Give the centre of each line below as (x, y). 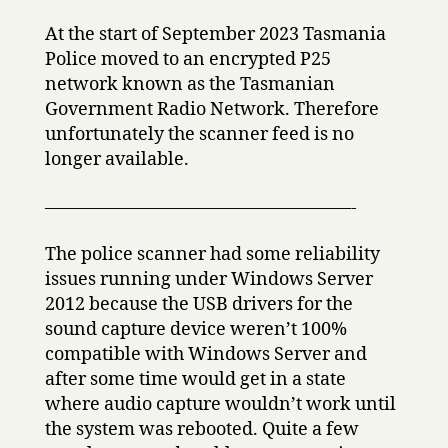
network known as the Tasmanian (189, 84)
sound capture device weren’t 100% (195, 329)
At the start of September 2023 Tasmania (215, 34)
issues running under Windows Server (208, 279)
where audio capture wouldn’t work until (220, 404)
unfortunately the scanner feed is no (199, 134)
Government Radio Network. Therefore (211, 109)
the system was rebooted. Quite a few (201, 429)
